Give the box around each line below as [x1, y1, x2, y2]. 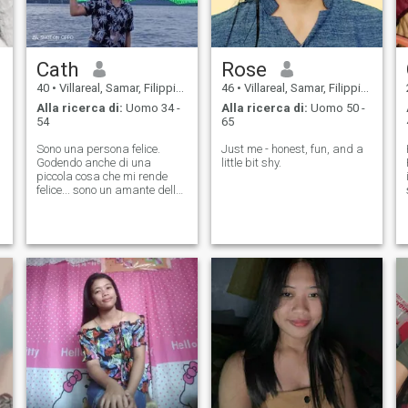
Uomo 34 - [122, 101, 180, 116]
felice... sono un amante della [36, 183, 183, 198]
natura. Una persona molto [36, 197, 175, 211]
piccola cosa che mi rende [36, 169, 168, 184]
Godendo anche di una [36, 156, 151, 170]
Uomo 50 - [307, 101, 365, 116]
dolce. [36, 210, 66, 225]
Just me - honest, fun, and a [220, 142, 363, 157]
